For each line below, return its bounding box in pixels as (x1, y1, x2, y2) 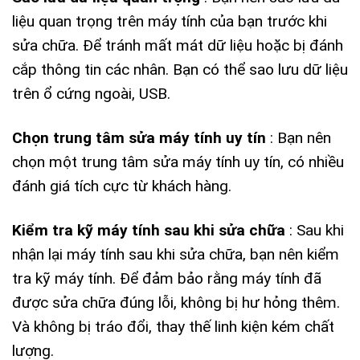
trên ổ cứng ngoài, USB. (12, 84, 170, 103)
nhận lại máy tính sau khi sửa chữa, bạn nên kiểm (12, 244, 339, 264)
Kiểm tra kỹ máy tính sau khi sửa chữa (12, 220, 285, 239)
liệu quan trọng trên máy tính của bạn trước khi (12, 11, 327, 31)
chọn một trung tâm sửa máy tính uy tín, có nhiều (12, 152, 344, 171)
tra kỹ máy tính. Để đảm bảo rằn (12, 268, 229, 288)
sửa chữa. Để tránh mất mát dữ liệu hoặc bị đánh (12, 35, 343, 55)
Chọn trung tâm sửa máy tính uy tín (12, 128, 266, 147)
